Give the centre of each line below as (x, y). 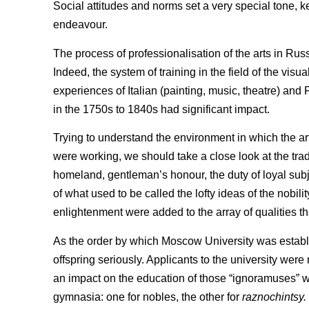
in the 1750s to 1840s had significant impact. (161, 109)
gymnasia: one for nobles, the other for (148, 297)
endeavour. (80, 25)
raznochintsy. (274, 297)
